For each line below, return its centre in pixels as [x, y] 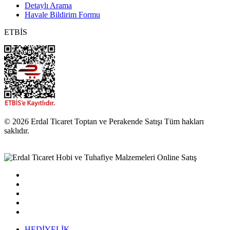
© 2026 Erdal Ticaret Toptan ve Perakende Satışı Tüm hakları [104, 121]
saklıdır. [17, 130]
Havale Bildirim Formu [62, 14]
